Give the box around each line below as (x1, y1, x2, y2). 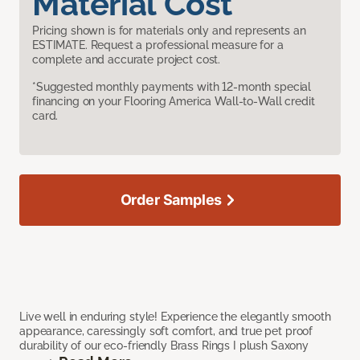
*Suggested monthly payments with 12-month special (32, 80, 312, 94)
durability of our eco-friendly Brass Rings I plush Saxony (19, 339, 309, 353)
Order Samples (120, 191, 223, 209)
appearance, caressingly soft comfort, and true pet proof (19, 325, 313, 338)
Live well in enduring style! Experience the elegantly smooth (19, 310, 331, 324)
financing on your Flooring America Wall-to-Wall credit (32, 95, 315, 108)
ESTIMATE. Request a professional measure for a (32, 39, 284, 52)
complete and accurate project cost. (32, 53, 221, 67)
